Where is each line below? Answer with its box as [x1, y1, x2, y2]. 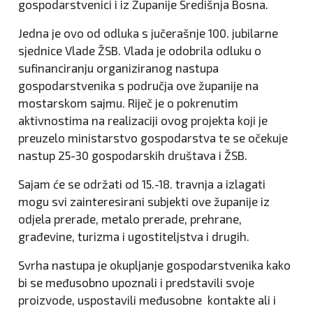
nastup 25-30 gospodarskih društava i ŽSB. [18, 148, 247, 163]
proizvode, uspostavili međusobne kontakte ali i [18, 293, 276, 307]
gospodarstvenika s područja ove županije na [18, 78, 259, 93]
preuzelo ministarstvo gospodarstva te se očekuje [18, 131, 288, 145]
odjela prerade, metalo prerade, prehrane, [18, 212, 242, 226]
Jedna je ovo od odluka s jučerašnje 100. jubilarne [18, 26, 278, 41]
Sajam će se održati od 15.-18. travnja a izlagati [18, 177, 265, 191]
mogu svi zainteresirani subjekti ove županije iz [18, 194, 270, 209]
